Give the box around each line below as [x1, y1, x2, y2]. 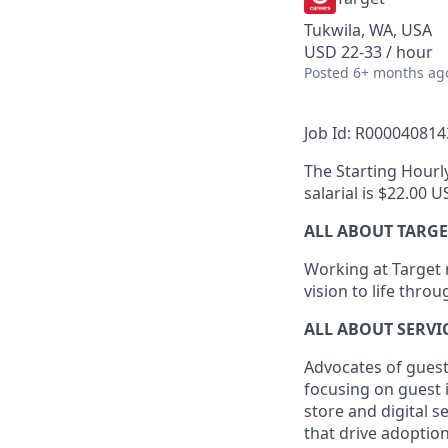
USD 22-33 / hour [304, 41, 433, 63]
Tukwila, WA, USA [304, 19, 432, 41]
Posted [304, 63, 349, 82]
